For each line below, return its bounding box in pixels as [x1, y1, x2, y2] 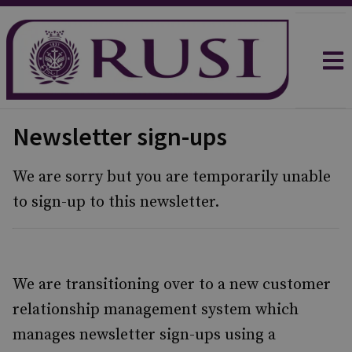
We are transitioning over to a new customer [13, 275, 331, 295]
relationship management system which [13, 300, 299, 320]
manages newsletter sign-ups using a [13, 325, 276, 345]
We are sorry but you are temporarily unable [13, 167, 331, 187]
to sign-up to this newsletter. [13, 192, 219, 212]
